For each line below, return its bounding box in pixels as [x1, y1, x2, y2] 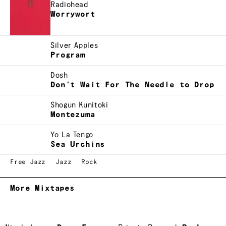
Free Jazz [10, 158, 46, 165]
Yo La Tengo [50, 130, 94, 139]
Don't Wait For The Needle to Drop [50, 80, 214, 89]
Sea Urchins [50, 140, 105, 149]
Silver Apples [50, 41, 98, 50]
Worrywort [50, 10, 95, 19]
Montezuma [50, 110, 95, 119]
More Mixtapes [10, 184, 75, 193]
